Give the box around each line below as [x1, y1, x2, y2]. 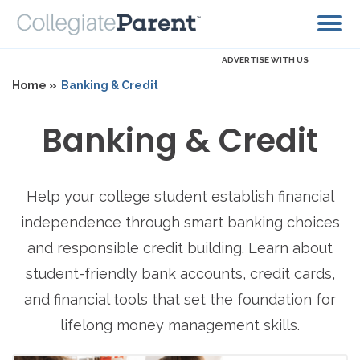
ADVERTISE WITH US [222, 55, 309, 65]
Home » [12, 79, 57, 92]
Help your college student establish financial [26, 188, 334, 206]
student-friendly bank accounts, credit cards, [25, 265, 335, 283]
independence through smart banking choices [20, 214, 340, 231]
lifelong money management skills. [60, 317, 300, 334]
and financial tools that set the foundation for [24, 291, 336, 309]
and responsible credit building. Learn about [27, 239, 333, 257]
